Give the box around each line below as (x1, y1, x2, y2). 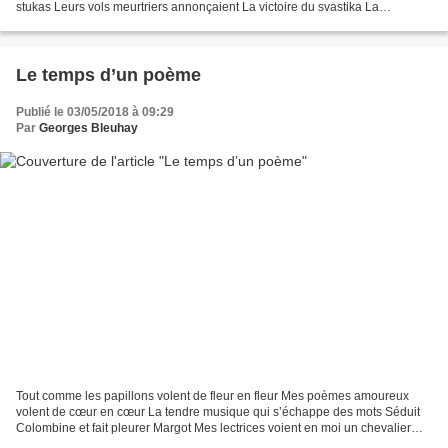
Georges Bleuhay (39, 121, 138, 136)
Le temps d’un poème (16, 65, 201, 86)
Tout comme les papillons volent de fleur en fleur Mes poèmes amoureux (16, 388, 409, 403)
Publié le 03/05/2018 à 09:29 (16, 105, 174, 120)
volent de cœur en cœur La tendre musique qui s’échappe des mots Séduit (16, 404, 420, 419)
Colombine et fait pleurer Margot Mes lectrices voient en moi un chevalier (16, 420, 411, 435)
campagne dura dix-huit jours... (16, 16, 184, 31)
